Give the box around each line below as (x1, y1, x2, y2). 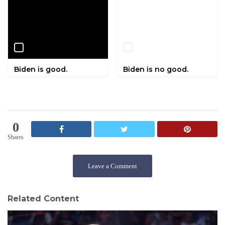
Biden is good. (14, 64, 67, 74)
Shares (8, 133, 24, 141)
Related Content (8, 193, 79, 203)
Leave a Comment (88, 162, 137, 170)
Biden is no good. (123, 64, 188, 74)
